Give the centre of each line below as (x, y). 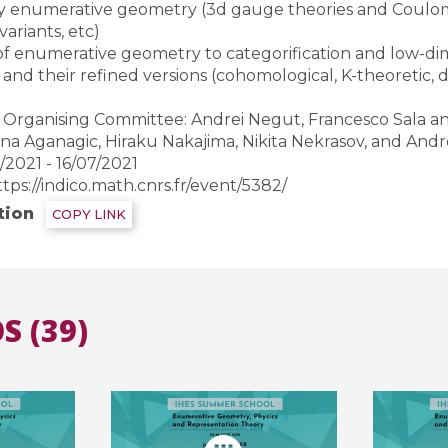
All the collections (224, 62)
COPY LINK (88, 214)
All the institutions (224, 75)
